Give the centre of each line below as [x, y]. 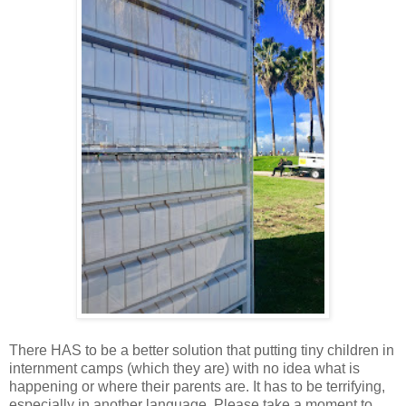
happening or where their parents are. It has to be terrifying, [197, 387]
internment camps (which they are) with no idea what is [184, 369]
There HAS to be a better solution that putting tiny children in [202, 351]
